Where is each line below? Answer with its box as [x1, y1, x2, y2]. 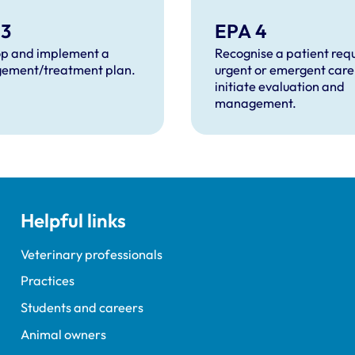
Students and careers [20, 300, 143, 316]
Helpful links [20, 208, 126, 232]
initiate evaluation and [214, 78, 345, 94]
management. [214, 94, 299, 111]
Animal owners [20, 326, 106, 343]
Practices [20, 273, 74, 289]
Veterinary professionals [20, 246, 162, 262]
